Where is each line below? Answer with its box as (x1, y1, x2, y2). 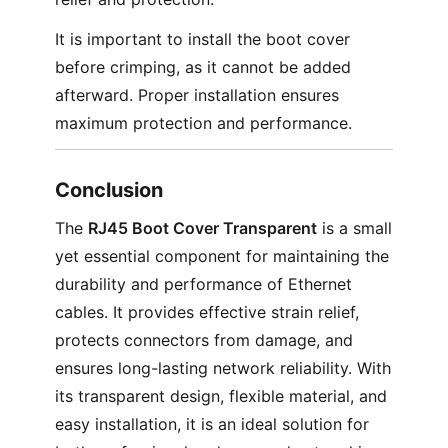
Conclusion (54, 178, 163, 202)
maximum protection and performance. (54, 113, 352, 133)
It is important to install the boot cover (54, 29, 350, 49)
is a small (316, 218, 392, 238)
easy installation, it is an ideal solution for (54, 414, 369, 434)
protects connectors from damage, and (54, 330, 353, 350)
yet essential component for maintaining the (54, 246, 389, 266)
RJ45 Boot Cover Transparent (87, 218, 317, 238)
